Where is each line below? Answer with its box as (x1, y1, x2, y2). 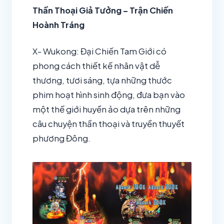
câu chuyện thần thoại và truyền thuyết (32, 118, 184, 129)
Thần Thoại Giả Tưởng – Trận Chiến (32, 5, 173, 16)
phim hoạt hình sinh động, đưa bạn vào (32, 89, 185, 100)
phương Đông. (32, 132, 90, 143)
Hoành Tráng (32, 19, 84, 30)
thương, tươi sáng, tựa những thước (32, 74, 172, 85)
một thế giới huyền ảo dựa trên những (32, 103, 180, 114)
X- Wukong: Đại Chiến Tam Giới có (32, 45, 166, 56)
